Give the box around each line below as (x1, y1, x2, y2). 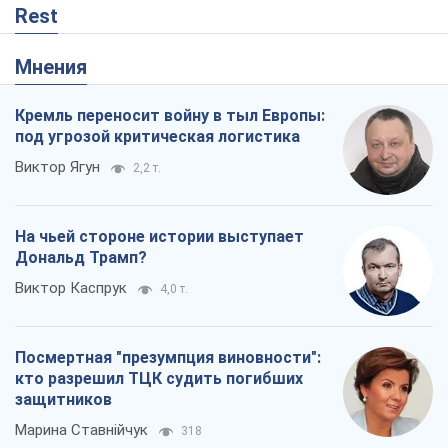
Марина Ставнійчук (15, 421, 148, 440)
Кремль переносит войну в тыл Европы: (15, 106, 325, 126)
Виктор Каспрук (15, 279, 127, 298)
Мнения (32, 55, 87, 80)
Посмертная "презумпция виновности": (15, 348, 321, 368)
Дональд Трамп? (15, 248, 147, 268)
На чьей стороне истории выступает (15, 227, 304, 247)
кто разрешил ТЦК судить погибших (15, 369, 303, 389)
